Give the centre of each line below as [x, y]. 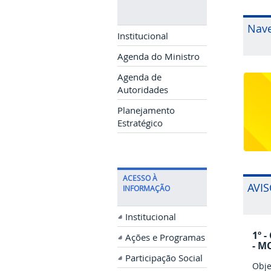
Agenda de [139, 77]
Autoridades [143, 90]
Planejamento [146, 111]
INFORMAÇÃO [146, 189]
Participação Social [164, 258]
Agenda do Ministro [158, 57]
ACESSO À [140, 178]
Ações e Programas [165, 238]
